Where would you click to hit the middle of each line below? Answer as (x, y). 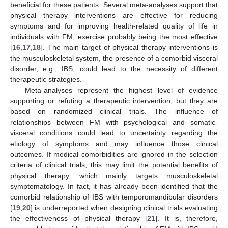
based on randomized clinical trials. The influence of (114, 111)
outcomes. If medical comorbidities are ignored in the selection (114, 154)
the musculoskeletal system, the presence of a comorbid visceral (114, 58)
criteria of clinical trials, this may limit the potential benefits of (114, 165)
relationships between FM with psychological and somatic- (114, 122)
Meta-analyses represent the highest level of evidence (121, 90)
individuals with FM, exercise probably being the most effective (114, 36)
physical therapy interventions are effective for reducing (114, 15)
